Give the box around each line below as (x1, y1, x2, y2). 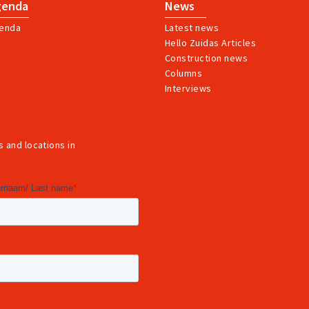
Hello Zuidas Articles (165, 37, 257, 50)
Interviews (165, 82, 212, 95)
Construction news (165, 52, 248, 65)
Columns (165, 67, 203, 80)
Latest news (165, 21, 219, 34)
